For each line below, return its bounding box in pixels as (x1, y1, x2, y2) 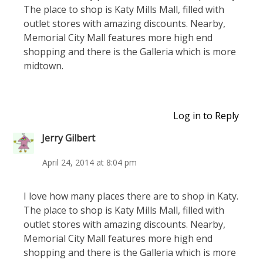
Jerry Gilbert (42, 131, 95, 144)
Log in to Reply (173, 109, 239, 122)
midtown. (23, 59, 63, 72)
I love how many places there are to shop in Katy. (23, 190, 238, 203)
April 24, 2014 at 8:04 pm (42, 157, 137, 168)
